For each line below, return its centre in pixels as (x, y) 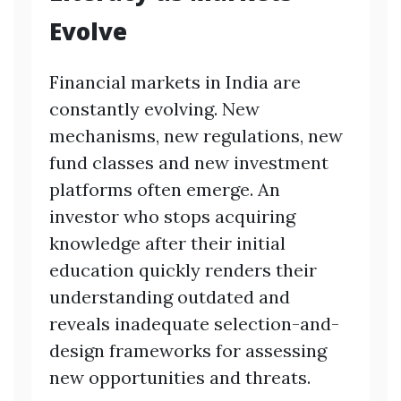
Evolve (88, 31)
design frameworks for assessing (188, 350)
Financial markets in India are (175, 81)
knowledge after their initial (167, 243)
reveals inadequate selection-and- (194, 323)
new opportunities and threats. (180, 377)
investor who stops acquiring (172, 216)
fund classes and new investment (189, 162)
